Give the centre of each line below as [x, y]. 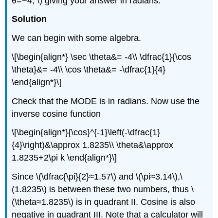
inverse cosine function [56, 114]
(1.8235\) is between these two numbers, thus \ [103, 190]
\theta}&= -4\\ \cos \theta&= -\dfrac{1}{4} [89, 69]
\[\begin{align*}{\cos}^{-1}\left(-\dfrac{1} [86, 133]
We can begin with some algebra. [77, 38]
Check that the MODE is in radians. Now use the [106, 101]
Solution [29, 19]
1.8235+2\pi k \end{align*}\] [64, 158]
